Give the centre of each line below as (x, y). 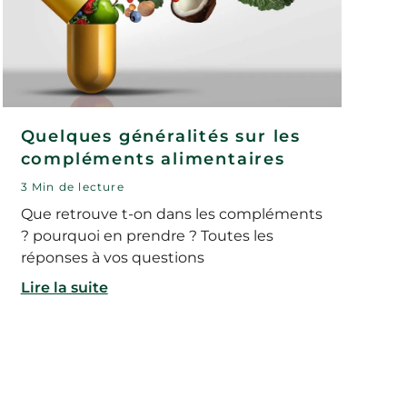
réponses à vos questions (112, 258)
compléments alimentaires (153, 159)
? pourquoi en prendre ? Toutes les (147, 236)
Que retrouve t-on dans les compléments (171, 214)
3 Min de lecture (72, 187)
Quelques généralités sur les (161, 137)
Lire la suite (64, 288)
